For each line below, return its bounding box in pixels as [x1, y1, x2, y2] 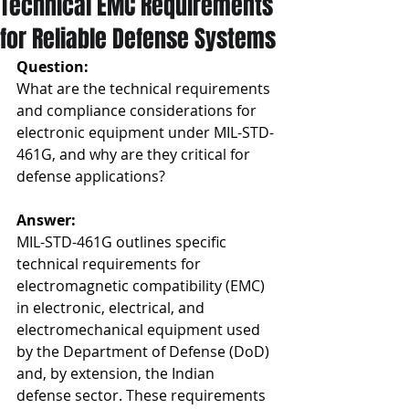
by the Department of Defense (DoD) [16, 341, 273, 362]
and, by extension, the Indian [16, 363, 218, 383]
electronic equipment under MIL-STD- [16, 122, 274, 142]
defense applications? [16, 166, 165, 186]
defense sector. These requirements [16, 385, 269, 405]
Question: [16, 57, 92, 77]
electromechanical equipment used [16, 320, 264, 340]
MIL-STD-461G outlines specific [16, 232, 230, 252]
